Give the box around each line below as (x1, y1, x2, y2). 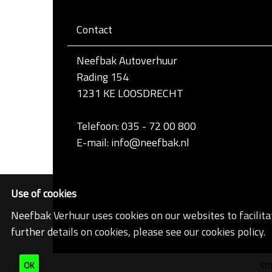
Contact (76, 21, 112, 38)
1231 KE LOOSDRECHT (76, 85, 183, 102)
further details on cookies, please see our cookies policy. (11, 223, 265, 240)
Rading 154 (76, 69, 129, 86)
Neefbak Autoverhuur (76, 52, 177, 69)
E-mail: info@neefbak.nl (76, 134, 189, 151)
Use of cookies (11, 185, 76, 202)
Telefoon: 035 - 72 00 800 (76, 118, 196, 135)
